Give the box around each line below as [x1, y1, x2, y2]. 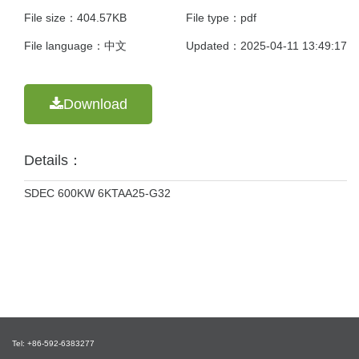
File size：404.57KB [24, 11, 127, 24]
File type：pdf [185, 11, 256, 24]
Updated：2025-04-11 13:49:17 [185, 39, 347, 52]
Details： [24, 152, 83, 168]
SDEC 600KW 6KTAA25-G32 [24, 187, 171, 200]
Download [63, 96, 127, 112]
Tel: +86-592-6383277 [12, 339, 95, 348]
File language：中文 [24, 39, 127, 52]
